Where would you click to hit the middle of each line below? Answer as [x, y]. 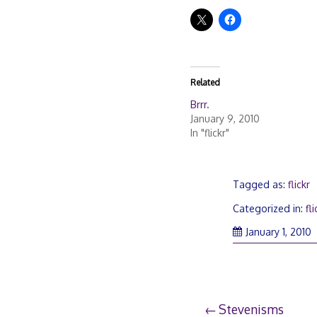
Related [205, 82]
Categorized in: [270, 208]
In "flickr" [209, 132]
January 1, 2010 [279, 231]
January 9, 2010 [225, 118]
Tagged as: [261, 185]
